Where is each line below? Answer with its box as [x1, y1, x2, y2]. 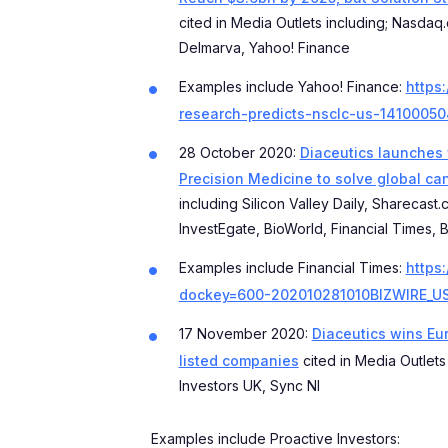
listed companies [178, 351, 299, 369]
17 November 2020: [178, 325, 312, 343]
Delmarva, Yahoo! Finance [178, 39, 350, 57]
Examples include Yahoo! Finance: [178, 78, 406, 96]
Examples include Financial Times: [178, 259, 406, 277]
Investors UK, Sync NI [178, 376, 320, 394]
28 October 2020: [178, 143, 300, 161]
